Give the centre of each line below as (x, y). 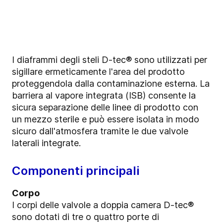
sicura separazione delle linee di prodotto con (105, 107)
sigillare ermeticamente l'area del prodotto (98, 71)
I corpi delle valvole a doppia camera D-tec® (103, 205)
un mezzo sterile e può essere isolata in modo (106, 119)
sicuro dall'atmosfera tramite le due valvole (100, 131)
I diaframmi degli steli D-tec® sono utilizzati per (110, 59)
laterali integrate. (46, 143)
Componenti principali (76, 170)
